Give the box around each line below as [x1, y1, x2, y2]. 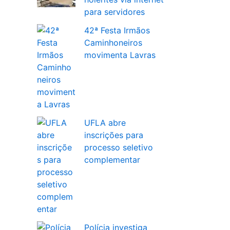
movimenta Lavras [84, 50, 156, 61]
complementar [84, 155, 140, 165]
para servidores [84, 7, 145, 17]
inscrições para [84, 130, 143, 141]
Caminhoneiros [84, 37, 142, 48]
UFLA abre [84, 118, 126, 128]
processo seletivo [84, 142, 153, 153]
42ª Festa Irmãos [84, 25, 150, 36]
